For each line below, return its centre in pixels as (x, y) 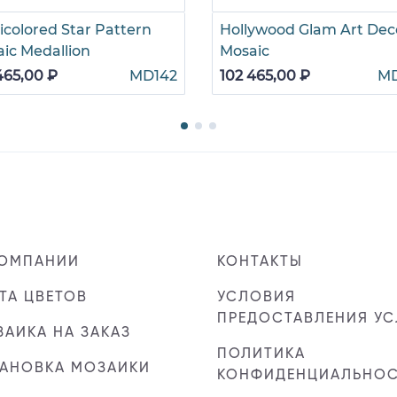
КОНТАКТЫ (260, 262)
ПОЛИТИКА (261, 354)
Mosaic (245, 51)
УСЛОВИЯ (257, 297)
